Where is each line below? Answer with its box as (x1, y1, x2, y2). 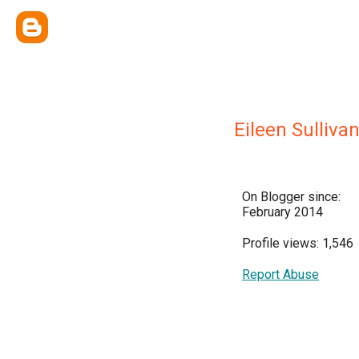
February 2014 (242, 204, 323, 220)
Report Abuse (242, 267, 319, 282)
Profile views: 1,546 (242, 236, 353, 251)
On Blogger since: (242, 189, 341, 204)
